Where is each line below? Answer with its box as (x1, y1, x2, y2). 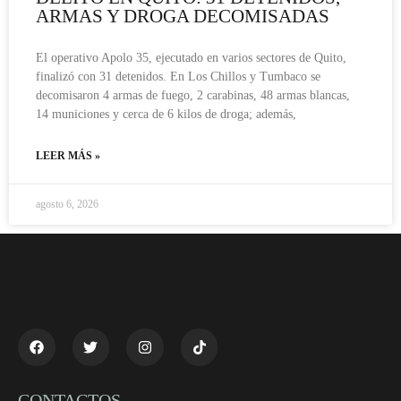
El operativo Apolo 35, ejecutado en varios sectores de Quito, (36, 50, 346, 64)
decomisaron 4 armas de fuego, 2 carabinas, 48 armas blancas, (36, 88, 350, 102)
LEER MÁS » (36, 149, 100, 162)
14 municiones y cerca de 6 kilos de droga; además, (36, 107, 296, 121)
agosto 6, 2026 (36, 197, 98, 210)
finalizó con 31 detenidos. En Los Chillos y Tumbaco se (36, 69, 320, 83)
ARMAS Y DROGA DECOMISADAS (36, 4, 329, 27)
